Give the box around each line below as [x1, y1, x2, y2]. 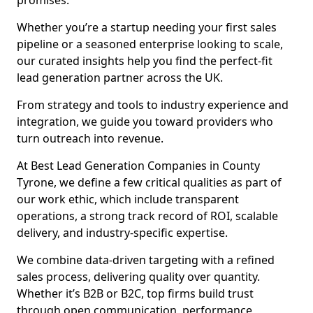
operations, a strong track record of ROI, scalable [17, 208, 278, 224]
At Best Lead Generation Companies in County [17, 158, 260, 173]
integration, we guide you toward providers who [17, 114, 273, 129]
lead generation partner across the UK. [17, 70, 223, 85]
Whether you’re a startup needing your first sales [17, 20, 277, 35]
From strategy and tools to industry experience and [17, 97, 289, 112]
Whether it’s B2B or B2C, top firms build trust [17, 286, 254, 301]
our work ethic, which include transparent [17, 191, 239, 207]
